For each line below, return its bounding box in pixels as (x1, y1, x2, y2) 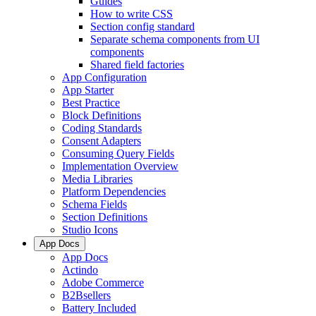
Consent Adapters (62, 135, 141, 147)
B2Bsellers (62, 289, 111, 301)
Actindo (62, 264, 98, 276)
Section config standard (90, 20, 195, 32)
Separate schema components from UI (90, 33, 260, 45)
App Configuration (62, 71, 147, 83)
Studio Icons (62, 224, 118, 236)
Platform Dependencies (62, 186, 166, 197)
